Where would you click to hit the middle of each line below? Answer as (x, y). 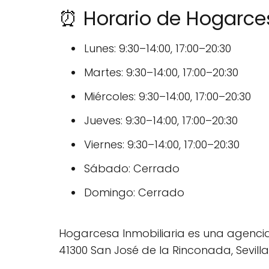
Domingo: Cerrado (134, 193)
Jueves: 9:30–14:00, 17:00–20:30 (161, 121)
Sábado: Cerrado (132, 169)
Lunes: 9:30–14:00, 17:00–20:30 (158, 49)
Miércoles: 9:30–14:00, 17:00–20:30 (168, 97)
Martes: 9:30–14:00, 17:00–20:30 (161, 73)
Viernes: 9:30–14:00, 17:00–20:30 (162, 145)
